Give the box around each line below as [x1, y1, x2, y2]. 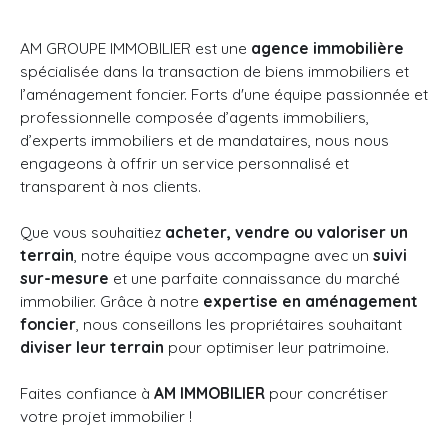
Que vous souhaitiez [20, 221, 165, 242]
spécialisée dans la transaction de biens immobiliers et [20, 60, 409, 81]
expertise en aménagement [203, 290, 418, 311]
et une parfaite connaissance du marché [109, 267, 400, 288]
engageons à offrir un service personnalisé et [20, 152, 349, 173]
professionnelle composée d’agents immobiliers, [20, 106, 369, 127]
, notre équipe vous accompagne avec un [74, 244, 373, 265]
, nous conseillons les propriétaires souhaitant [76, 313, 402, 334]
